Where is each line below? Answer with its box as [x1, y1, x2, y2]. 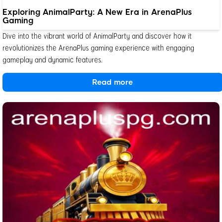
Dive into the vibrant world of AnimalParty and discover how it [2, 31, 192, 41]
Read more [92, 78, 133, 87]
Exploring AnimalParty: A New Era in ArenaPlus [2, 7, 192, 17]
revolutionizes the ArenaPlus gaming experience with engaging [2, 43, 194, 53]
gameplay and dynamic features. [2, 55, 103, 64]
